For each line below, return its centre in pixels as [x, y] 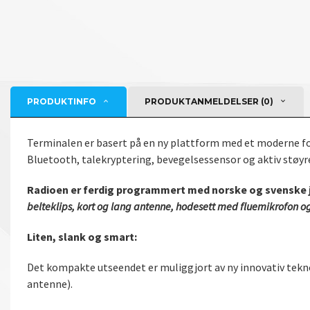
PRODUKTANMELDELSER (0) [209, 101]
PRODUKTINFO [62, 101]
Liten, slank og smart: [82, 236]
